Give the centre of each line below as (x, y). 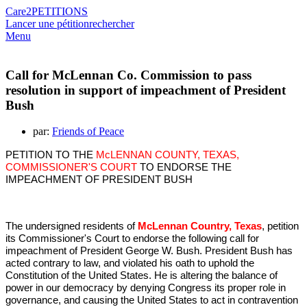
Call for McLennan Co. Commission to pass (128, 75)
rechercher (112, 24)
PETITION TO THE (49, 155)
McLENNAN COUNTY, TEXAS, (166, 155)
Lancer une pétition (47, 24)
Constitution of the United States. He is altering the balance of (142, 276)
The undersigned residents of (72, 226)
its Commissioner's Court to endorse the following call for (132, 239)
